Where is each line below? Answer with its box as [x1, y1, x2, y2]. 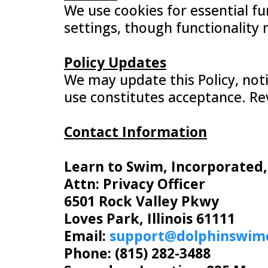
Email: [64, 226, 109, 245]
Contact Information [64, 122, 207, 141]
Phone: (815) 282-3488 [64, 243, 211, 263]
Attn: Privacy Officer [64, 174, 205, 193]
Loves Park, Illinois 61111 [64, 209, 235, 228]
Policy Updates [64, 53, 166, 72]
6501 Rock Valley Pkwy [64, 191, 219, 211]
